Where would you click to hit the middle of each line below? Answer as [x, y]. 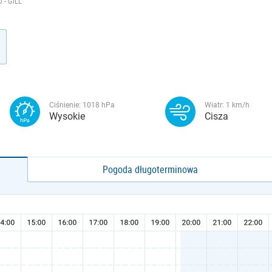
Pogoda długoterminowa [151, 169]
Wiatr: [215, 105]
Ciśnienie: [66, 105]
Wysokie [67, 116]
